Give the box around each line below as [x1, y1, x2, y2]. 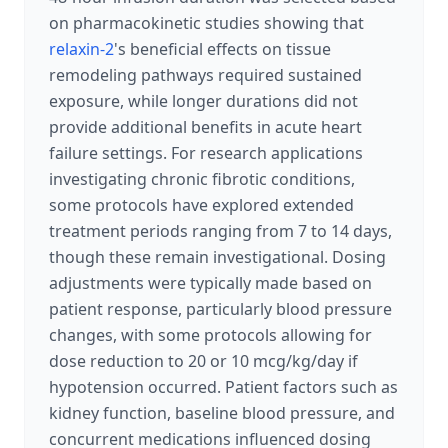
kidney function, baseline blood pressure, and [49, 402, 395, 424]
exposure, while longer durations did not [49, 90, 358, 112]
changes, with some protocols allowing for [49, 324, 372, 346]
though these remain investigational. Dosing [49, 246, 386, 268]
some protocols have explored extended [49, 194, 354, 216]
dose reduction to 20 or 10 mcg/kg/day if [49, 350, 358, 372]
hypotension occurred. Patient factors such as [49, 376, 398, 398]
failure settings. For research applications [49, 142, 363, 164]
